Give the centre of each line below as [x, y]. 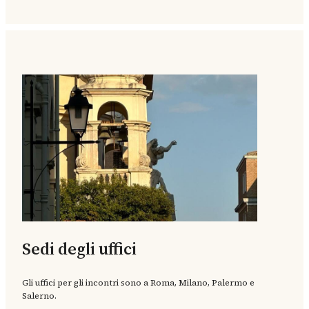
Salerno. [39, 296]
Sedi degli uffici [79, 248]
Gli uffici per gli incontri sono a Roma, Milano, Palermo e [138, 282]
